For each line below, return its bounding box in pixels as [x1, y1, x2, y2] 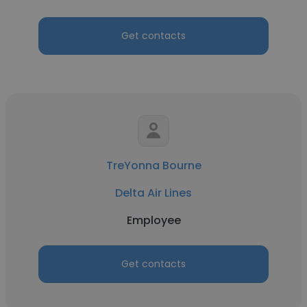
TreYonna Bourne [106, 158, 201, 173]
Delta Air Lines [115, 185, 192, 201]
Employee [126, 212, 181, 228]
